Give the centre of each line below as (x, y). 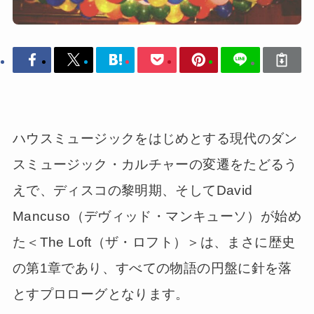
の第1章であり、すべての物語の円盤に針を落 (152, 268)
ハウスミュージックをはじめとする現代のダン (155, 138)
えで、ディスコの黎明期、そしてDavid (132, 190)
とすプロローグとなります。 (101, 294)
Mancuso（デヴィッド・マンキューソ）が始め (157, 216)
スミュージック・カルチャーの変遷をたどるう (155, 164)
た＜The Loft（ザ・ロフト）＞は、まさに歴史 (154, 242)
